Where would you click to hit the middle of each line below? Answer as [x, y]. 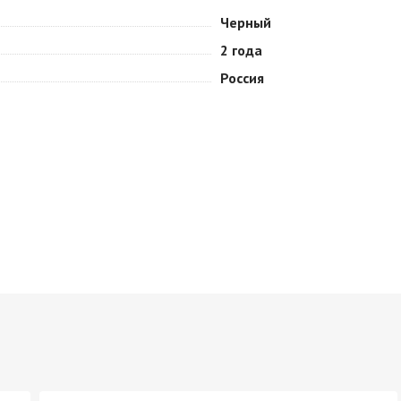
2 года [241, 50]
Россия [242, 78]
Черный [246, 22]
